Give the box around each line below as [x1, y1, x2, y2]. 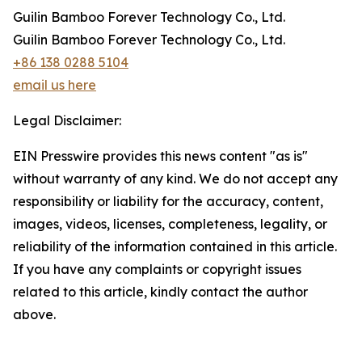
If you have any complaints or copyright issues [13, 261, 301, 277]
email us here [13, 77, 96, 93]
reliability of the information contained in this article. [13, 238, 337, 255]
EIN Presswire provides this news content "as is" [13, 148, 308, 164]
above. [13, 306, 56, 322]
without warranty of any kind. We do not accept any [13, 170, 338, 187]
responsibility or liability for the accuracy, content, [13, 193, 323, 209]
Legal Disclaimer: [13, 112, 121, 128]
